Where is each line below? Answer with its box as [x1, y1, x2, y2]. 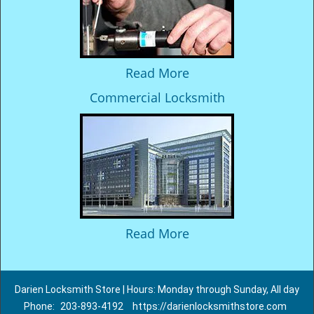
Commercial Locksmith [89, 89, 225, 106]
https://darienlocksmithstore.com [132, 301, 287, 312]
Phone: [24, 301, 57, 312]
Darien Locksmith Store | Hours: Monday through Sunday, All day [15, 284, 299, 295]
